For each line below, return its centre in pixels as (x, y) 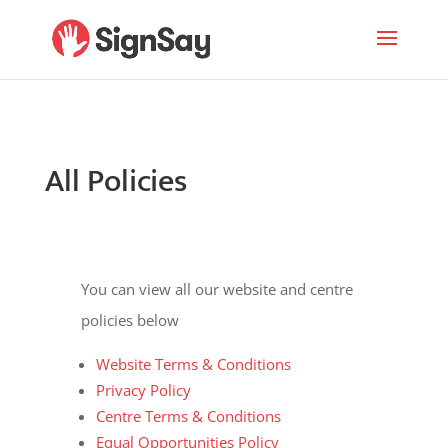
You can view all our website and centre (216, 289)
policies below (129, 320)
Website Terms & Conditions (193, 364)
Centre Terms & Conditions (188, 416)
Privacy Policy (143, 390)
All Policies (115, 181)
